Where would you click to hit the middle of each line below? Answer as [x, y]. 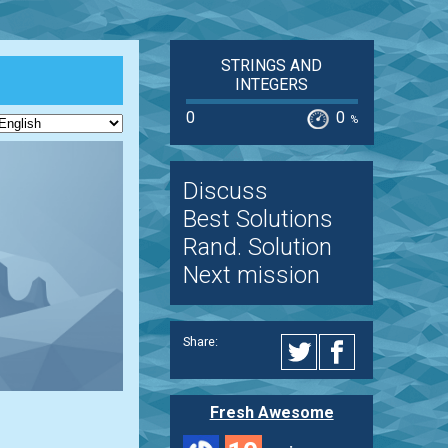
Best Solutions [257, 219]
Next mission [251, 275]
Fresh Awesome [271, 412]
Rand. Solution [257, 247]
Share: [200, 341]
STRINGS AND [272, 65]
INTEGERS [272, 84]
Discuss [225, 191]
